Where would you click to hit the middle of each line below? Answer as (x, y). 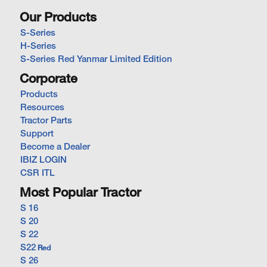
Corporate (49, 80)
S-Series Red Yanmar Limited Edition (96, 60)
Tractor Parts (46, 121)
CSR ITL (38, 173)
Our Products (58, 18)
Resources (42, 108)
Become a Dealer (55, 147)
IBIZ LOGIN (44, 160)
